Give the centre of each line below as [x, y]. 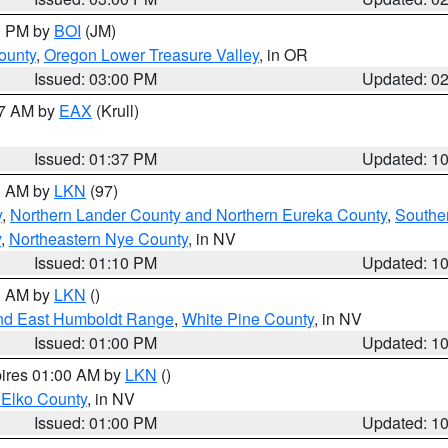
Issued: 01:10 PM [96, 262]
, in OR [283, 54]
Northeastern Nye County [98, 238]
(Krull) [115, 110]
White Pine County [248, 318]
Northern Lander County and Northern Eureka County [198, 214]
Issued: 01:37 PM [96, 158]
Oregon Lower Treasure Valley [151, 54]
